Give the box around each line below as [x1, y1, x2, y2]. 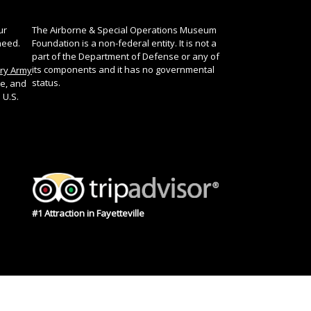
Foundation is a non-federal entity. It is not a [32, 36, 217, 49]
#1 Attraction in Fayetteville [32, 207, 144, 220]
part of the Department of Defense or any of [32, 49, 219, 62]
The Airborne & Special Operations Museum [32, 23, 217, 36]
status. [32, 76, 60, 89]
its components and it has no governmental [32, 62, 215, 76]
